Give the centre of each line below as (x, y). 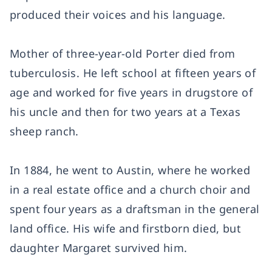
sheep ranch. (44, 131)
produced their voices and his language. (118, 15)
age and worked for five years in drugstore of (131, 92)
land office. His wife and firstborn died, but (125, 228)
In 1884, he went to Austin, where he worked (130, 170)
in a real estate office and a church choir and (130, 189)
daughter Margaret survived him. (99, 248)
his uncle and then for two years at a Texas (125, 112)
